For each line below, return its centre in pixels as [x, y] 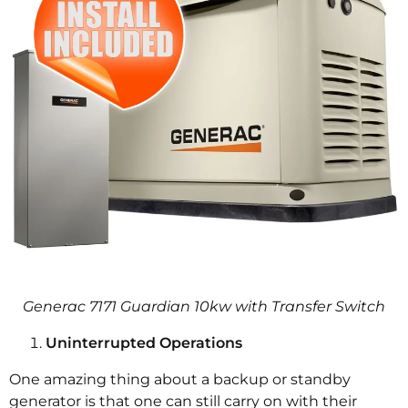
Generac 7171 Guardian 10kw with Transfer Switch [204, 306]
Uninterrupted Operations [144, 342]
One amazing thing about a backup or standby [180, 379]
